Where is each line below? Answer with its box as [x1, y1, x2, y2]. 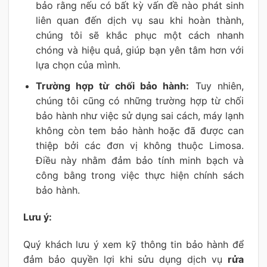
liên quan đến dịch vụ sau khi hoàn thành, [35, 14, 244, 26]
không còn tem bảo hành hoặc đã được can [35, 124, 244, 136]
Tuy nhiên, [189, 79, 244, 92]
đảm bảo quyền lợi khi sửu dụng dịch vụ [23, 253, 228, 266]
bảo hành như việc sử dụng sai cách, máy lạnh [35, 109, 244, 122]
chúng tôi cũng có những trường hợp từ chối [35, 94, 244, 107]
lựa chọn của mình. [35, 58, 120, 71]
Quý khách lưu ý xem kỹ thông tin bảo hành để [23, 238, 244, 251]
